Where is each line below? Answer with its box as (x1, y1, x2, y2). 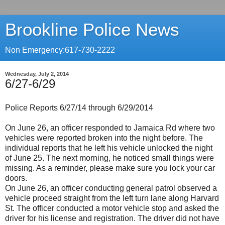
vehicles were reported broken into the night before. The (5, 133, 203, 142)
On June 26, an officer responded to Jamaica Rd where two (5, 123, 215, 132)
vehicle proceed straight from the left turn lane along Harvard (5, 193, 219, 202)
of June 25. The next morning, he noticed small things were (5, 153, 214, 162)
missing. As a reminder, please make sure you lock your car (5, 163, 215, 172)
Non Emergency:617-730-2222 (5, 46, 115, 54)
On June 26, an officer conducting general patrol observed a (5, 183, 217, 192)
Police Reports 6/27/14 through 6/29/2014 (5, 103, 153, 112)
